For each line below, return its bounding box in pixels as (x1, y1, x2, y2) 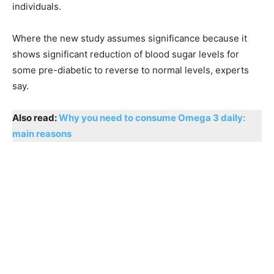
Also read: (12, 111, 59, 124)
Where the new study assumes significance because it (12, 32, 247, 44)
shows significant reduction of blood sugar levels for (12, 48, 239, 60)
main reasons (12, 127, 72, 139)
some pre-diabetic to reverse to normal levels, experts (12, 64, 249, 76)
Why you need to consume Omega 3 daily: (59, 111, 245, 124)
